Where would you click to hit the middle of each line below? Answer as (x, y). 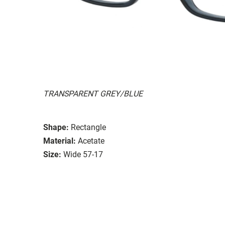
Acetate (91, 141)
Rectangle (88, 127)
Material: (60, 141)
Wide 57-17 (83, 154)
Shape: (56, 127)
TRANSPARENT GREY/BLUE (93, 93)
